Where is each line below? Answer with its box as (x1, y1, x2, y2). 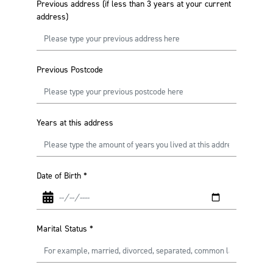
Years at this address (37, 117, 113, 129)
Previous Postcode (37, 64, 103, 76)
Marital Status (37, 223, 87, 235)
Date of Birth (37, 170, 81, 182)
